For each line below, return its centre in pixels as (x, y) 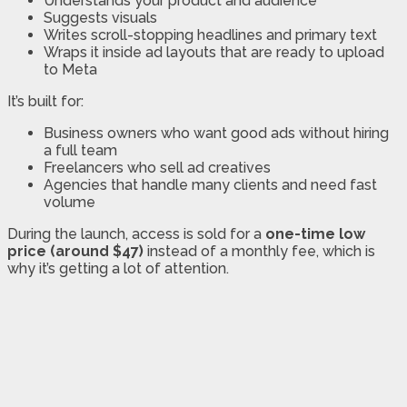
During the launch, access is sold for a (136, 233)
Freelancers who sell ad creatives (157, 167)
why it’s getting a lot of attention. (118, 268)
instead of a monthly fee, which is (259, 251)
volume (69, 202)
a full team (80, 150)
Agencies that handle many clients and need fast (210, 184)
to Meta (70, 69)
